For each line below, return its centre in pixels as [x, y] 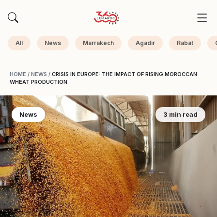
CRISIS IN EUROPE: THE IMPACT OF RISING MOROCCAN [124, 74]
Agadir [145, 43]
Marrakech [98, 43]
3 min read [180, 114]
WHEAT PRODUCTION [39, 82]
